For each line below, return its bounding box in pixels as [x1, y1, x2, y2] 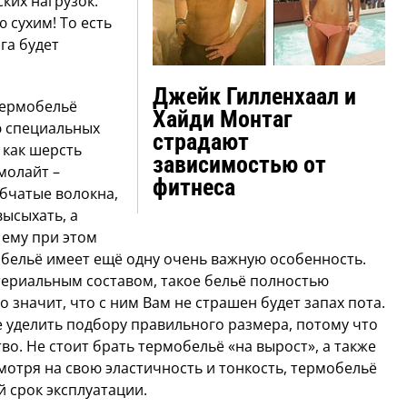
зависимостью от [153, 151, 326, 179]
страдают [153, 128, 249, 156]
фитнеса [153, 174, 235, 202]
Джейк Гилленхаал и [153, 83, 356, 111]
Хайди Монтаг [153, 105, 293, 134]
